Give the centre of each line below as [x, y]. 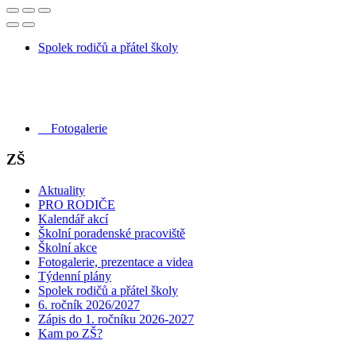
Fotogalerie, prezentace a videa [116, 261]
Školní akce [68, 247]
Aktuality [62, 190]
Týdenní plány [75, 276]
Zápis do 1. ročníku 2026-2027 [116, 319]
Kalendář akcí [73, 219]
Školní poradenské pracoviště [112, 233]
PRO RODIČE [77, 204]
